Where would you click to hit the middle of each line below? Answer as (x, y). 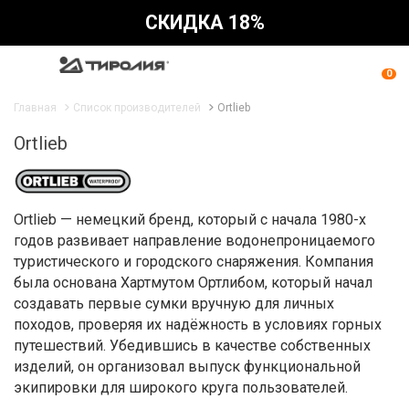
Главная (35, 108)
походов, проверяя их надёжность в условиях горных (198, 325)
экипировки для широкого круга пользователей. (181, 388)
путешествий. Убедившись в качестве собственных (192, 346)
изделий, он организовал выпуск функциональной (187, 367)
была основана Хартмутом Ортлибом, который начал (193, 283)
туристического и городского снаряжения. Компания (194, 262)
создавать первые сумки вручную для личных (174, 304)
